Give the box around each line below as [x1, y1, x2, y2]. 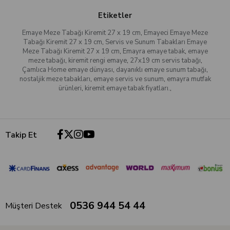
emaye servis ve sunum [93, 74, 164, 84]
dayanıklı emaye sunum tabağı [116, 65, 206, 75]
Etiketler [98, 10, 132, 21]
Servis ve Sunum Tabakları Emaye [105, 37, 207, 47]
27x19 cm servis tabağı [129, 56, 201, 66]
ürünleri [59, 84, 82, 93]
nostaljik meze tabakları [19, 74, 90, 84]
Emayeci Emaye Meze [144, 28, 208, 38]
